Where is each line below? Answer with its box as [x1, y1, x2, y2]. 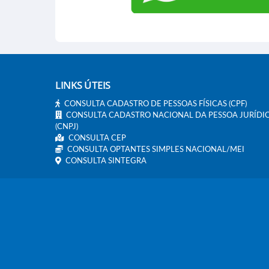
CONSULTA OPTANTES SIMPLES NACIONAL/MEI [67, 144, 244, 154]
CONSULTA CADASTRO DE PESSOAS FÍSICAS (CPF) [64, 98, 247, 108]
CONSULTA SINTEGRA [65, 156, 147, 165]
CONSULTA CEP [68, 133, 126, 142]
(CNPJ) [55, 121, 78, 131]
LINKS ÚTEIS [55, 78, 110, 92]
